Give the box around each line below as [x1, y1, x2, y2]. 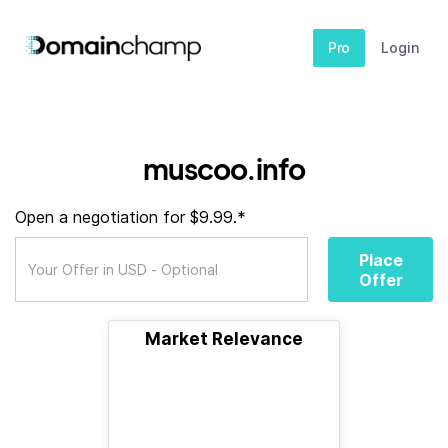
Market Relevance [145, 329, 303, 349]
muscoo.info [143, 151, 305, 186]
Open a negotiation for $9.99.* [15, 207, 246, 227]
